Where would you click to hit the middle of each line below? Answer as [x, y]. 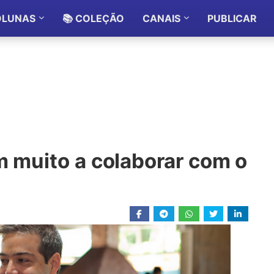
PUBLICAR [232, 18]
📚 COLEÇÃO [93, 18]
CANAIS [161, 18]
